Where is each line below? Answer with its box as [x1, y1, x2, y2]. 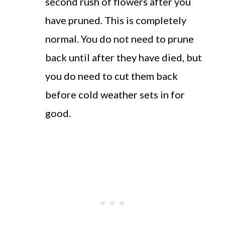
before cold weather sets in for [45, 88, 185, 100]
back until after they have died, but [45, 51, 202, 63]
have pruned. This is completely [45, 14, 186, 26]
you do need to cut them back [45, 69, 178, 82]
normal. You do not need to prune [45, 32, 194, 45]
